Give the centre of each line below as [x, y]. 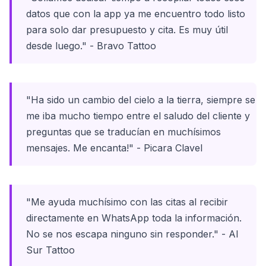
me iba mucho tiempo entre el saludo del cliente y [138, 116]
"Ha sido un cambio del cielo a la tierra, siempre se [141, 100]
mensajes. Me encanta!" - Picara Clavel [114, 148]
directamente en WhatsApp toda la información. [134, 218]
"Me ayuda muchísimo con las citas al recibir [127, 202]
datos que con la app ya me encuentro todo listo [136, 14]
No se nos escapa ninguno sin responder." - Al [132, 234]
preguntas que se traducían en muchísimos [123, 132]
